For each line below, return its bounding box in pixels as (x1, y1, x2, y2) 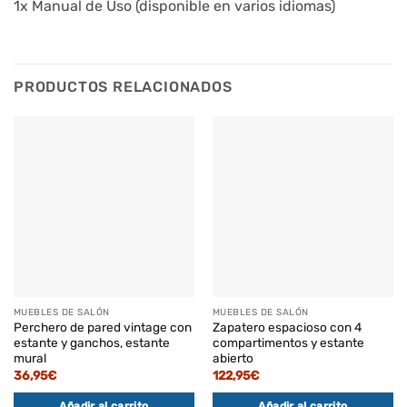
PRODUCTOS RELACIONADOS (14, 77, 233, 95)
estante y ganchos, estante (13, 335, 170, 351)
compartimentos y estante (212, 335, 364, 351)
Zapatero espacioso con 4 (212, 320, 362, 335)
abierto (212, 351, 253, 366)
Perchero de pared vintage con (13, 320, 192, 335)
